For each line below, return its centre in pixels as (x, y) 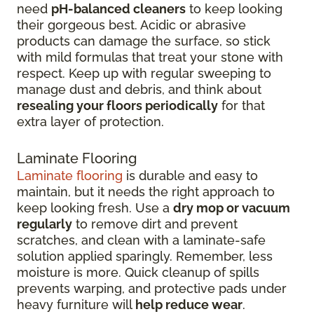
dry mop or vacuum (232, 208)
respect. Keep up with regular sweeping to (144, 74)
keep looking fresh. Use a (95, 208)
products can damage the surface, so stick (144, 41)
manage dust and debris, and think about (139, 90)
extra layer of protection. (90, 122)
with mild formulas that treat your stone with (150, 57)
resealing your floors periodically (117, 106)
